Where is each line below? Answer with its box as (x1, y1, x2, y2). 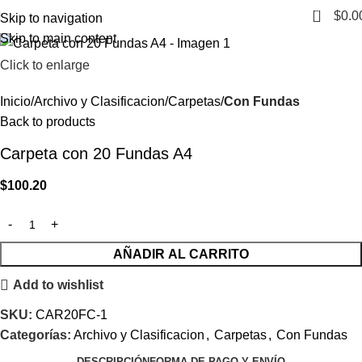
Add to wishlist (13, 278, 104, 293)
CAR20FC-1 (36, 307, 107, 322)
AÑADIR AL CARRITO (113, 246, 249, 261)
